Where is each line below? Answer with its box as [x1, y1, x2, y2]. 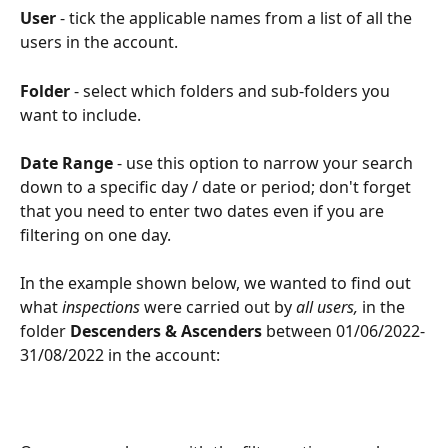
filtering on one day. [20, 224, 171, 247]
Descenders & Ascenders [70, 320, 262, 343]
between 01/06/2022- [262, 320, 425, 343]
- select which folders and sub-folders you [70, 79, 394, 102]
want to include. [20, 103, 141, 126]
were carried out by [140, 296, 296, 319]
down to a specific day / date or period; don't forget [20, 176, 415, 199]
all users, [296, 296, 362, 319]
